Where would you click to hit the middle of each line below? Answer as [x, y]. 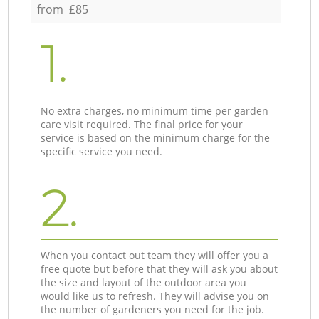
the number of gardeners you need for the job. [153, 309]
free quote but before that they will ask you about [159, 268]
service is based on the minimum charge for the [156, 137]
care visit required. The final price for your [142, 124]
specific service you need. [102, 151]
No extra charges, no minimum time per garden [155, 110]
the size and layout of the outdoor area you [144, 282]
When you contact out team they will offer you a [155, 255]
